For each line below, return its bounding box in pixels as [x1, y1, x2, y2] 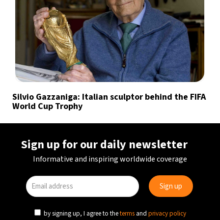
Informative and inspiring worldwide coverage [33, 154, 187, 165]
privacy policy [148, 209, 186, 218]
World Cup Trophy [12, 100, 82, 112]
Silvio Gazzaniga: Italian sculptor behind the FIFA [12, 90, 206, 103]
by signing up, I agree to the [42, 209, 120, 218]
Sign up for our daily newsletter [21, 136, 188, 153]
